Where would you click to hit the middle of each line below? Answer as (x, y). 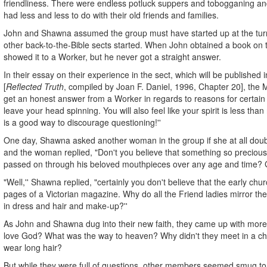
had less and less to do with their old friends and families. (111, 15)
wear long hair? (33, 247)
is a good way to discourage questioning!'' (82, 122)
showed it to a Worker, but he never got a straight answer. (112, 56)
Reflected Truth (35, 86)
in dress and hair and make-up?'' (66, 205)
